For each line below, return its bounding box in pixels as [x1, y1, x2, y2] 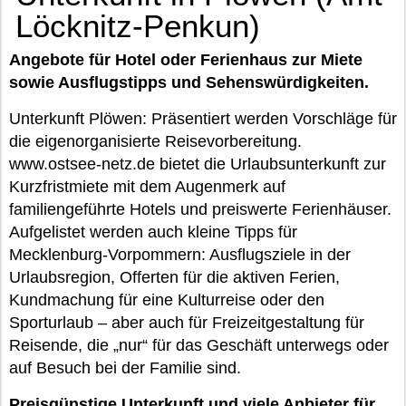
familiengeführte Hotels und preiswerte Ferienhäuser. [9, 200, 391, 218]
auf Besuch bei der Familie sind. [9, 359, 241, 377]
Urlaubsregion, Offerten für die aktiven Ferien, [9, 268, 340, 286]
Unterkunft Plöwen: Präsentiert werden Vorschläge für [9, 110, 397, 128]
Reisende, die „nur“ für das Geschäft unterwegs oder [9, 336, 389, 354]
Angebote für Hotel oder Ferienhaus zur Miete [9, 51, 362, 69]
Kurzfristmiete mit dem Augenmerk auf [9, 178, 285, 196]
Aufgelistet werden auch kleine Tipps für [9, 223, 297, 241]
